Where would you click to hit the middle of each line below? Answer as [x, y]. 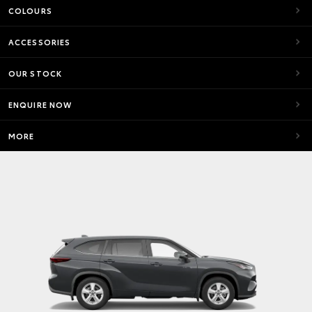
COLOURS [30, 10]
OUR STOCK [35, 73]
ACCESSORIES [40, 42]
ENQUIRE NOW [40, 104]
